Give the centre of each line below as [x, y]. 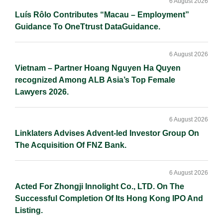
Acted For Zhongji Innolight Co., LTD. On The [100, 186]
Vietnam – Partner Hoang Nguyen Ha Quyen [98, 68]
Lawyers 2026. [42, 92]
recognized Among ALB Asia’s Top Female [95, 80]
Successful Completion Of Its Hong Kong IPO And [109, 198]
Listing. [29, 210]
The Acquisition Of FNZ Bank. [71, 145]
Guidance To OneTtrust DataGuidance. [88, 26]
